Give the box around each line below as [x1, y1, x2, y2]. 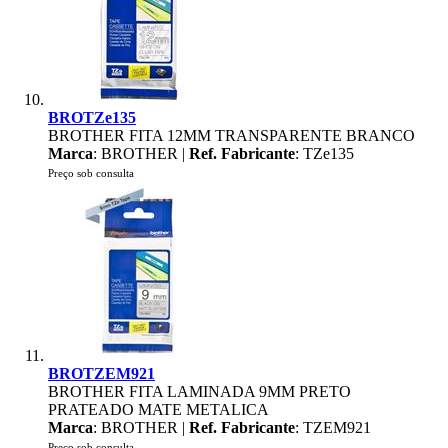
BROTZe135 [48, 109, 136, 126]
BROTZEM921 [48, 365, 155, 382]
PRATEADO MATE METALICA [48, 401, 269, 418]
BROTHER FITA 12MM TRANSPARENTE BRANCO [48, 127, 415, 144]
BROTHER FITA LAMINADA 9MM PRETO [48, 383, 351, 400]
